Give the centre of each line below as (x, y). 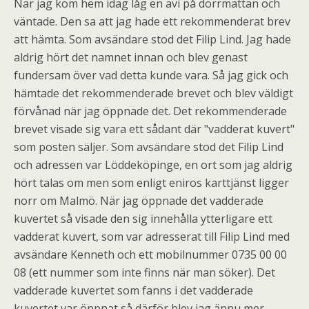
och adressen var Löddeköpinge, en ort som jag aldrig (153, 165)
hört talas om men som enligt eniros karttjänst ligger (151, 182)
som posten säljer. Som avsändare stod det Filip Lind (149, 147)
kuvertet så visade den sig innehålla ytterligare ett (143, 218)
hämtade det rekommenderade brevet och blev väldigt (153, 93)
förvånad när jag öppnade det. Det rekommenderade (150, 111)
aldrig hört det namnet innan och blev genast (131, 57)
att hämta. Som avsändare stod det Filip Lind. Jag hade (152, 39)
